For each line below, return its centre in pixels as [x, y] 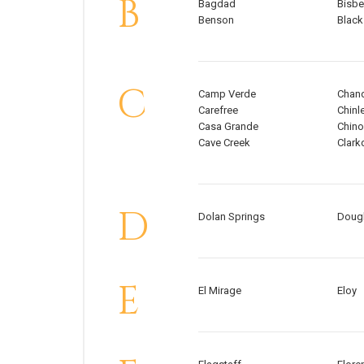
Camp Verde [227, 94]
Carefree [218, 110]
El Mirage [220, 291]
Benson [216, 20]
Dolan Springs [232, 217]
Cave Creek [224, 143]
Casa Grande [228, 127]
